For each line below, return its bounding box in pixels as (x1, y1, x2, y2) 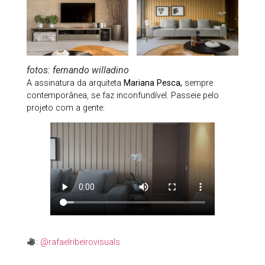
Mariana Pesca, (123, 77, 182, 88)
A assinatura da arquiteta (26, 77, 124, 88)
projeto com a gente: (26, 102, 105, 113)
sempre (182, 77, 213, 88)
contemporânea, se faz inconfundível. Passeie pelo (26, 90, 219, 101)
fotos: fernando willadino (26, 64, 129, 76)
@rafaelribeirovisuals (40, 237, 121, 248)
